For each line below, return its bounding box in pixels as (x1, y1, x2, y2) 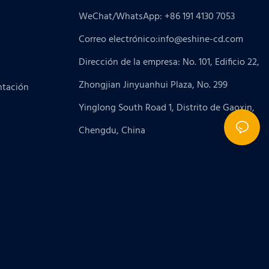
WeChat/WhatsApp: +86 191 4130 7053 (79, 9, 235, 25)
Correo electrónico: (79, 32, 159, 48)
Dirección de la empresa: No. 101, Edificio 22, (79, 55, 260, 71)
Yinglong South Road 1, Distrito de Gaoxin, (79, 100, 255, 116)
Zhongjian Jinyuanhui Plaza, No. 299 (79, 77, 228, 94)
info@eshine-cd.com (158, 32, 244, 48)
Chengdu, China (79, 123, 146, 139)
